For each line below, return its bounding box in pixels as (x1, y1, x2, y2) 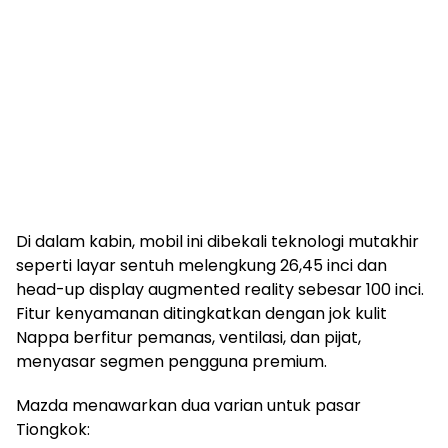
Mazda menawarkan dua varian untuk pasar (16, 393, 361, 417)
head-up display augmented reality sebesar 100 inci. (16, 277, 424, 301)
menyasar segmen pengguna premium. (16, 349, 327, 373)
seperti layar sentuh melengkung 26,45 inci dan (16, 253, 387, 277)
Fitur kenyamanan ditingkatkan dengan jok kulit (16, 301, 387, 325)
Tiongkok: (16, 417, 90, 441)
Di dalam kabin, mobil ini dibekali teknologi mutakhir (16, 229, 419, 253)
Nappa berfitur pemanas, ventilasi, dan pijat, (16, 325, 361, 349)
